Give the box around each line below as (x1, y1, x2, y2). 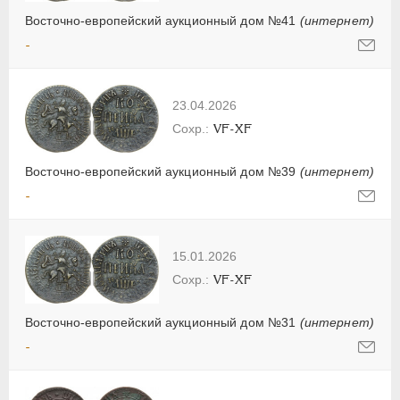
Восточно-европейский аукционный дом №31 (25, 315, 300, 330)
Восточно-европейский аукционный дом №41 (25, 13, 300, 29)
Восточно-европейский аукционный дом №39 (25, 164, 300, 179)
